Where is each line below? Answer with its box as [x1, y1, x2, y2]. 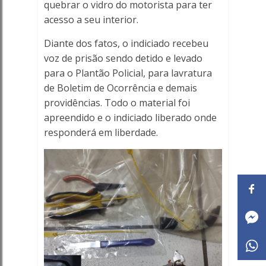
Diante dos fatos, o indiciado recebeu [43, 37, 208, 50]
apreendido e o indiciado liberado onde [43, 111, 217, 124]
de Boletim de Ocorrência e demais [43, 81, 197, 94]
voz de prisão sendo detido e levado [43, 52, 202, 65]
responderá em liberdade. [43, 126, 158, 139]
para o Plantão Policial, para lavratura [43, 66, 212, 80]
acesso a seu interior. [43, 13, 138, 26]
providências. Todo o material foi [43, 96, 190, 109]
